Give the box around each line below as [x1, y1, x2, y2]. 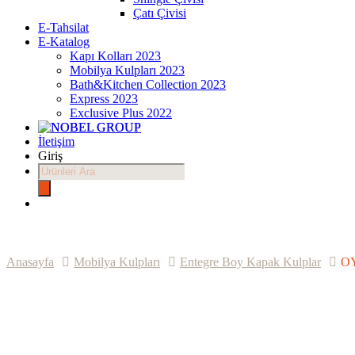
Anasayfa [6, 255, 54, 269]
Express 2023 [70, 92, 138, 105]
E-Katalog [38, 35, 90, 48]
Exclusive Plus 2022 [70, 106, 172, 120]
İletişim [38, 135, 74, 148]
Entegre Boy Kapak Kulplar [180, 255, 321, 269]
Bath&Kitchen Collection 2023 [70, 78, 226, 91]
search [37, 177, 69, 190]
